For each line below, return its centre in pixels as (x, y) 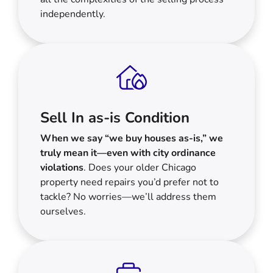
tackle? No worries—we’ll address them (128, 197)
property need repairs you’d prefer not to (129, 182)
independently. (73, 14)
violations (62, 167)
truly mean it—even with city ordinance (128, 153)
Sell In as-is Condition (115, 117)
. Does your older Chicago (140, 167)
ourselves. (63, 211)
